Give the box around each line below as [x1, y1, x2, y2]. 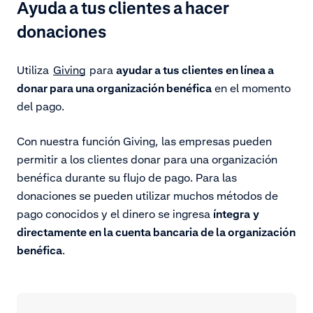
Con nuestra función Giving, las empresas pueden [17, 133, 272, 148]
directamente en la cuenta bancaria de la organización [17, 224, 296, 239]
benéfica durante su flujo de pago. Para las [17, 170, 237, 184]
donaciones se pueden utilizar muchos [17, 188, 214, 203]
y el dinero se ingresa [101, 206, 213, 221]
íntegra [213, 206, 250, 221]
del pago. [17, 99, 64, 113]
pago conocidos [17, 206, 101, 221]
